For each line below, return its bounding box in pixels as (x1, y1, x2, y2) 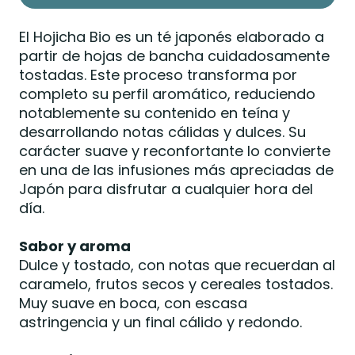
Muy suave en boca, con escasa (18, 292, 247, 313)
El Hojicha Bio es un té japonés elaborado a (18, 26, 324, 47)
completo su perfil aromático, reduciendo (18, 83, 315, 104)
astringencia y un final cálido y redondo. (18, 311, 302, 332)
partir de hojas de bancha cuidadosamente (18, 45, 330, 66)
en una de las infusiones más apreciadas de (18, 159, 334, 180)
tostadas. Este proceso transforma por (18, 64, 297, 85)
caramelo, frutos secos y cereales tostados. (18, 273, 333, 294)
